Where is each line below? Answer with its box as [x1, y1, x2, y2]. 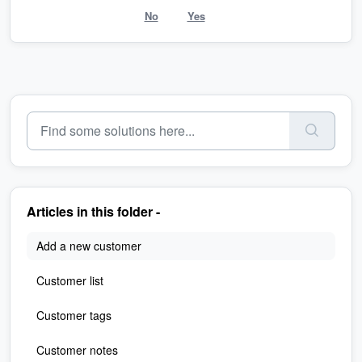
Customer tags [36, 306, 112, 323]
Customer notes [36, 341, 118, 358]
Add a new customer [36, 237, 141, 254]
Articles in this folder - [27, 201, 160, 221]
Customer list [36, 271, 103, 288]
